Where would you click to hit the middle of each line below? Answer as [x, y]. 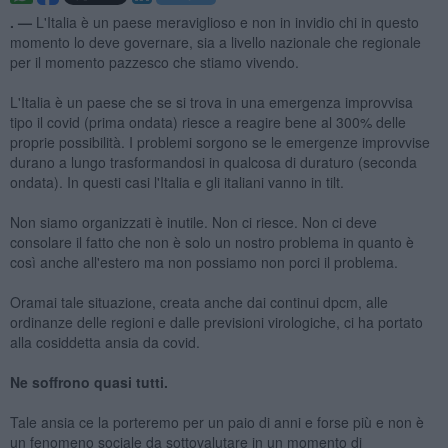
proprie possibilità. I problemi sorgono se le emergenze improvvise [219, 141]
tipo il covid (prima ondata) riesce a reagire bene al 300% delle [207, 121]
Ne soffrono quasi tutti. [88, 381]
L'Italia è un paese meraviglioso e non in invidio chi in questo [227, 21]
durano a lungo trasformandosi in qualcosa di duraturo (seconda [213, 161]
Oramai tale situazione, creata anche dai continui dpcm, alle [198, 301]
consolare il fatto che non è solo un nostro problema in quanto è [211, 241]
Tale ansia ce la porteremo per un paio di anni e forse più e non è [216, 421]
